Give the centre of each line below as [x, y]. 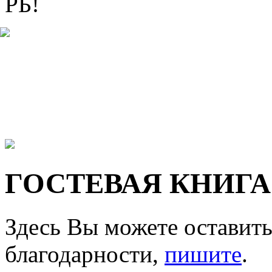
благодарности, [85, 254]
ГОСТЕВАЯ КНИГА [138, 184]
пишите [203, 254]
